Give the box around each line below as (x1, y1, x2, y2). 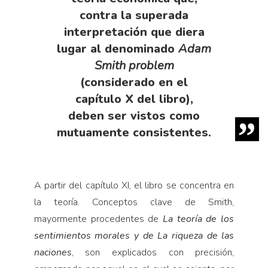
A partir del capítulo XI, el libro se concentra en (33, 178, 234, 192)
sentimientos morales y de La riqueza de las (33, 229, 234, 242)
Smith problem (94, 57, 174, 74)
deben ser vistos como (68, 107, 200, 124)
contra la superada (80, 7, 188, 23)
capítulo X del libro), (75, 90, 193, 107)
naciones (33, 245, 72, 259)
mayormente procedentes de (33, 212, 163, 226)
